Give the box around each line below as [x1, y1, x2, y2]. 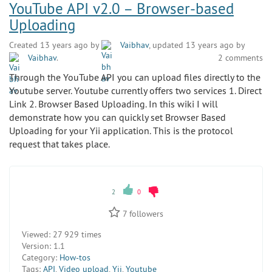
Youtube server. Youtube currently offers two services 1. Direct [9, 84, 262, 97]
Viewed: [22, 228, 50, 240]
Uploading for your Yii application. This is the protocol [9, 124, 233, 137]
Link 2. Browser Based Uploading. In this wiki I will [9, 98, 218, 110]
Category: [22, 251, 57, 263]
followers [127, 208, 163, 219]
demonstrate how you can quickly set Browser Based [9, 111, 226, 124]
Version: [22, 240, 51, 251]
